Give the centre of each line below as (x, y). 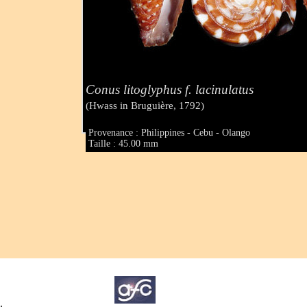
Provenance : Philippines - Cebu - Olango (170, 133)
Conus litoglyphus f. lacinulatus (170, 89)
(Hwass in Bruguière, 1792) (145, 105)
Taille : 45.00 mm (124, 144)
